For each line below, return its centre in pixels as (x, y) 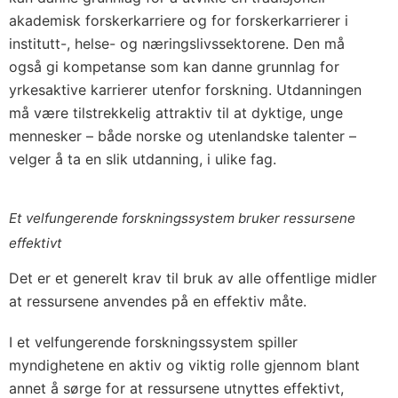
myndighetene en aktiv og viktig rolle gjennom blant (184, 365)
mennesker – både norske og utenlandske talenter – (183, 136)
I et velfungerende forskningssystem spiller (153, 342)
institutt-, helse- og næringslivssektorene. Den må (177, 44)
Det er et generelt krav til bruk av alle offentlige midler (193, 278)
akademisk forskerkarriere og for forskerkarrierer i (179, 20)
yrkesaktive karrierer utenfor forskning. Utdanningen (185, 90)
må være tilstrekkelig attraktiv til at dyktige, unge (176, 113)
